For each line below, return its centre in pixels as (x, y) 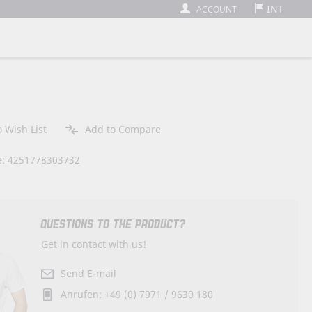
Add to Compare (123, 129)
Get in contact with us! (94, 244)
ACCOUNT (217, 9)
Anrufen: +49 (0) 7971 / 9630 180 (137, 294)
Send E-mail (89, 273)
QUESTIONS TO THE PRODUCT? (114, 225)
